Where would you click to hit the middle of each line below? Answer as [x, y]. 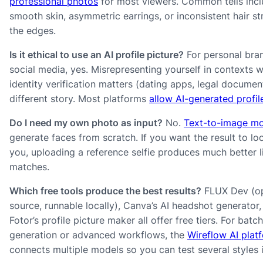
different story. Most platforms [79, 98]
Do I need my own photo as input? [86, 122]
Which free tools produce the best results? [105, 190]
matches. [29, 166]
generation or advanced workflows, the [98, 235]
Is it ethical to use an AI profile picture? [97, 54]
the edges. [33, 30]
